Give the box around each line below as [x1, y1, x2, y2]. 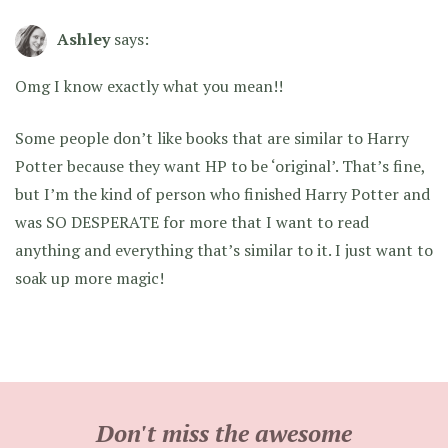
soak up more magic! [15, 267, 164, 290]
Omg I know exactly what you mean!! [15, 75, 283, 98]
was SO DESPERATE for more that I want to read [15, 211, 369, 234]
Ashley [57, 28, 110, 51]
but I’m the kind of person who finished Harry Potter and [15, 183, 430, 206]
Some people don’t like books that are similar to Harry [15, 127, 409, 150]
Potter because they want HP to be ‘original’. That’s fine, [15, 155, 425, 178]
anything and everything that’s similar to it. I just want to [15, 239, 433, 262]
